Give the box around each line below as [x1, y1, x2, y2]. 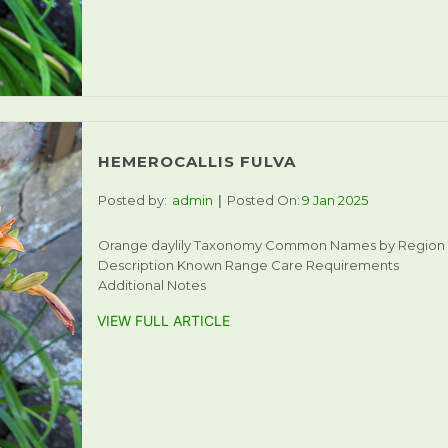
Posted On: [226, 192, 300, 209]
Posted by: [97, 192, 167, 209]
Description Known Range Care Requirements [97, 257, 399, 274]
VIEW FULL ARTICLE [96, 312, 230, 330]
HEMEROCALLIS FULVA [97, 152, 296, 172]
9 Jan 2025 [301, 192, 368, 209]
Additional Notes [97, 277, 206, 294]
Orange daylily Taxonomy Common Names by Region [97, 237, 445, 254]
